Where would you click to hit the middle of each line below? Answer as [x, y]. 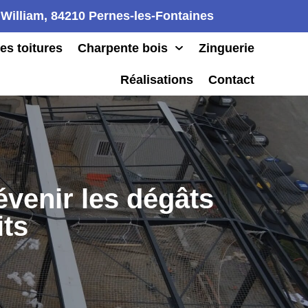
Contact [231, 80]
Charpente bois [123, 48]
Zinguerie [226, 48]
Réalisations [156, 80]
